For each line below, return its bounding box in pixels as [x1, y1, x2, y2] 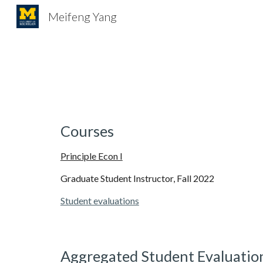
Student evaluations [60, 195, 139, 206]
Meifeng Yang [48, 9, 117, 23]
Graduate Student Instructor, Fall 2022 [60, 173, 214, 184]
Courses [60, 122, 114, 140]
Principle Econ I [60, 150, 123, 161]
